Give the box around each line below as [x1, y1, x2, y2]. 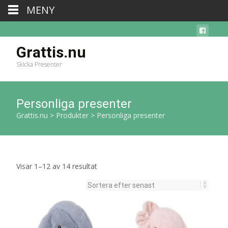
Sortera [97, 161, 121, 170]
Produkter [56, 110, 89, 120]
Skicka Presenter [16, 60, 62, 69]
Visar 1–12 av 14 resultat [16, 161, 97, 171]
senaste [97, 186, 123, 196]
